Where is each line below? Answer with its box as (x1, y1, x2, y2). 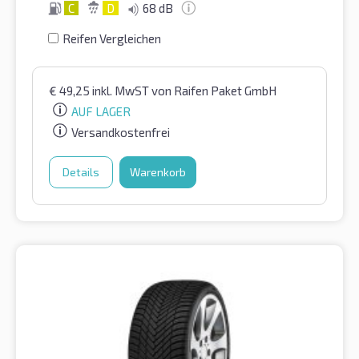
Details (63, 165, 99, 179)
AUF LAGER (71, 104, 131, 119)
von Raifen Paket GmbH (151, 83, 276, 99)
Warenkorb (130, 165, 186, 179)
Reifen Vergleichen (63, 31, 161, 46)
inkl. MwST (92, 83, 151, 99)
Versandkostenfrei (71, 125, 170, 140)
